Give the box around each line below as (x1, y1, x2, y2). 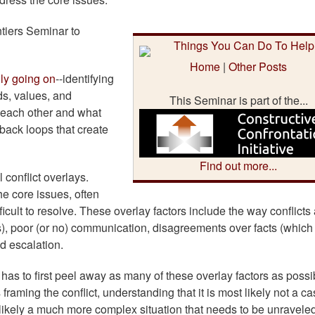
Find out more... (200, 157, 277, 174)
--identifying (56, 70, 114, 87)
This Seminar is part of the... (169, 92, 308, 109)
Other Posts (229, 58, 287, 75)
